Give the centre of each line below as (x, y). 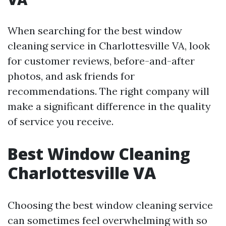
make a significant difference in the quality (109, 106)
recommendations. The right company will (108, 91)
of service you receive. (61, 121)
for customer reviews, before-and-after (101, 61)
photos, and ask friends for (71, 76)
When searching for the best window (95, 31)
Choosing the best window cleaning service (110, 205)
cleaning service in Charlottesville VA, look (109, 46)
